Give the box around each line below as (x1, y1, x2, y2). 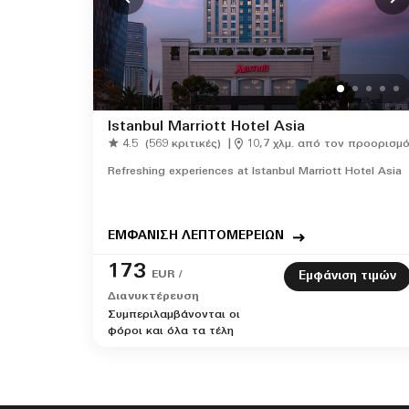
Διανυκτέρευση (108, 291, 199, 302)
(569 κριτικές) (145, 139, 221, 150)
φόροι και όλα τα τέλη (108, 326, 234, 337)
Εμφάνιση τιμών (299, 270, 396, 282)
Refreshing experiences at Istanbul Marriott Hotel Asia (108, 166, 402, 177)
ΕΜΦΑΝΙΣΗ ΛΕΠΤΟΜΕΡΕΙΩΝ (108, 230, 284, 242)
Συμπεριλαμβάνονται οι (108, 309, 240, 320)
